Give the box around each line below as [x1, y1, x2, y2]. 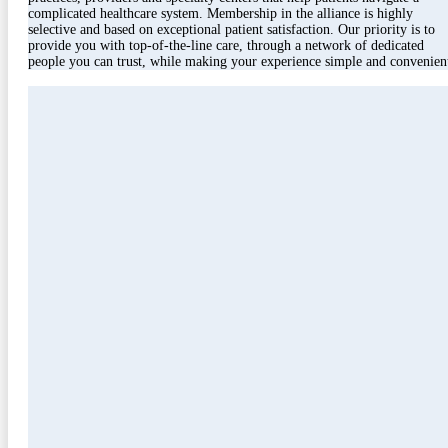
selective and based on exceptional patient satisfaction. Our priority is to [28, 22, 435, 38]
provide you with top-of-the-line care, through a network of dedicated [28, 38, 424, 54]
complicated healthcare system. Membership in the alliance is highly [28, 6, 413, 22]
